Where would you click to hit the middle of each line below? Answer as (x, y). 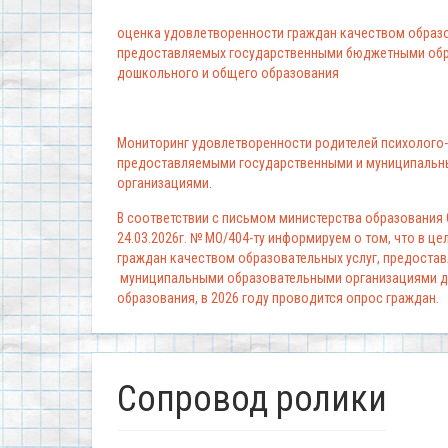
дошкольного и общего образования (228, 73)
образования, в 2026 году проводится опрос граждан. (279, 298)
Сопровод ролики (252, 399)
